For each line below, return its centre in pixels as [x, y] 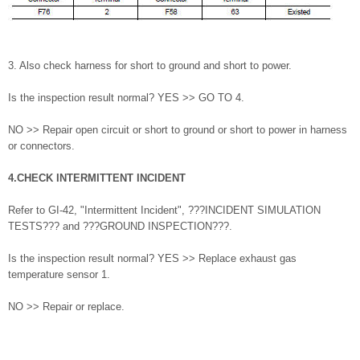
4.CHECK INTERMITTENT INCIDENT [97, 178]
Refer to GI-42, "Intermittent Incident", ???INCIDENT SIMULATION [164, 211]
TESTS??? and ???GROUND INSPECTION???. [120, 227]
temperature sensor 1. [59, 275]
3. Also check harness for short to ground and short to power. [150, 66]
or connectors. [41, 146]
